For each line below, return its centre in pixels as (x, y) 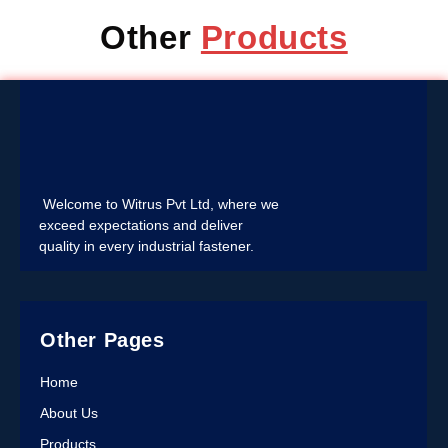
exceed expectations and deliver (141, 224)
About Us (69, 413)
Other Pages (102, 340)
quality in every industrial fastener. (146, 245)
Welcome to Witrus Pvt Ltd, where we (159, 203)
